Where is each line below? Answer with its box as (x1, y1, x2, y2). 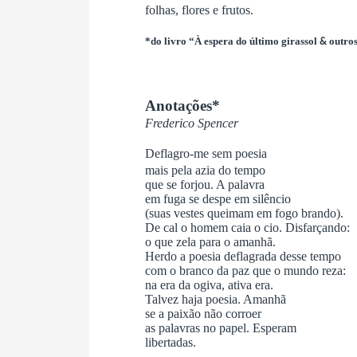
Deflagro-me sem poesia (145, 146, 267, 160)
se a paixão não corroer (145, 306, 261, 320)
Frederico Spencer (145, 116, 238, 130)
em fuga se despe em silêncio (145, 191, 291, 206)
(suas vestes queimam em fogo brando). (145, 206, 343, 220)
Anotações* (145, 96, 220, 114)
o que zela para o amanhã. (145, 234, 276, 249)
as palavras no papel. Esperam (145, 320, 296, 335)
